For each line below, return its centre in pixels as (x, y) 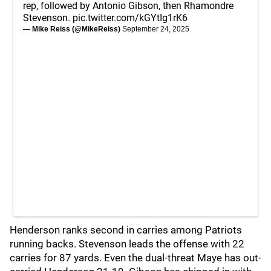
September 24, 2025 (156, 29)
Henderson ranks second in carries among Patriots (126, 230)
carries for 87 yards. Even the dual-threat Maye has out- (135, 258)
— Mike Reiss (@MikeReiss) (73, 29)
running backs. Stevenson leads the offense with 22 (127, 244)
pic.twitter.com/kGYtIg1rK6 (130, 18)
